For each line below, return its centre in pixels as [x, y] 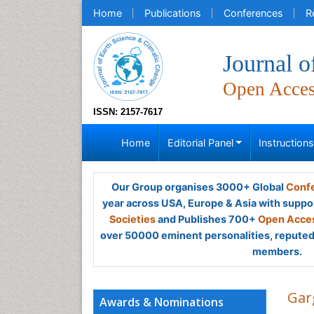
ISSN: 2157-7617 [128, 112]
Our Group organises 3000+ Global [198, 187]
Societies [132, 219]
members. [277, 251]
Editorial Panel [200, 143]
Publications [173, 13]
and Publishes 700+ [207, 219]
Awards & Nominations [162, 302]
